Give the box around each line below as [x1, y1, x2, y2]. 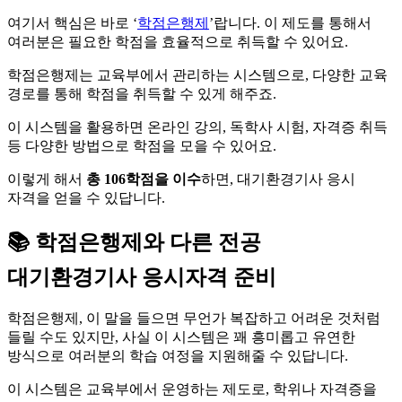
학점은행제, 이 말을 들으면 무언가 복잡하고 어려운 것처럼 [7, 310, 380, 326]
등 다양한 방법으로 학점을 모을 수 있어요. [7, 137, 276, 153]
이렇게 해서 [7, 170, 86, 187]
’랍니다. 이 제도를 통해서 [209, 14, 371, 31]
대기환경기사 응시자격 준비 [7, 265, 276, 289]
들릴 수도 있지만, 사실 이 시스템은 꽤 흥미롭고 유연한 [7, 328, 355, 345]
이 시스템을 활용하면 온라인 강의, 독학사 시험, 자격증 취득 [7, 118, 388, 135]
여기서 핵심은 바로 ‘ [7, 14, 137, 31]
